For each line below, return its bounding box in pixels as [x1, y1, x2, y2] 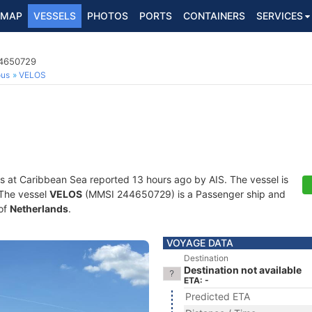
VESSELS [33, 10, 76, 22]
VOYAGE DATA [166, 237, 233, 249]
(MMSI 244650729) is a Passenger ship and [82, 188, 286, 200]
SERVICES [256, 10, 303, 22]
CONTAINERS [183, 10, 245, 22]
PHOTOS [87, 10, 128, 22]
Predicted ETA [185, 290, 250, 302]
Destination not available [184, 264, 302, 276]
